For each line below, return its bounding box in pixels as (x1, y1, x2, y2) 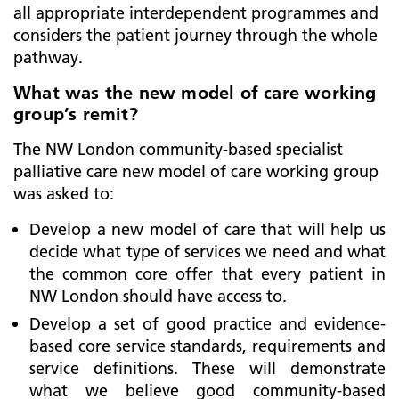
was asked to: (13, 183, 114, 204)
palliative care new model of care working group (13, 161, 379, 182)
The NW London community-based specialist (13, 139, 343, 159)
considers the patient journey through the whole (13, 25, 378, 45)
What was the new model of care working (13, 82, 377, 103)
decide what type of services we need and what (29, 241, 386, 262)
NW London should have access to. (29, 286, 287, 306)
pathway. (13, 47, 83, 68)
